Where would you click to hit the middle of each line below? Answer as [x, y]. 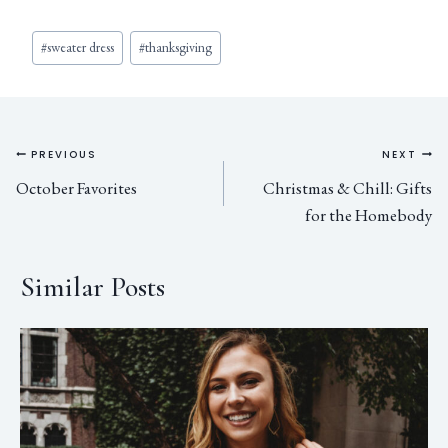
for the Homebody [368, 214]
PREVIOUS [64, 155]
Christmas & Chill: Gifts [347, 187]
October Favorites [76, 187]
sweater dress [81, 47]
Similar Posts [92, 287]
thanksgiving [179, 47]
